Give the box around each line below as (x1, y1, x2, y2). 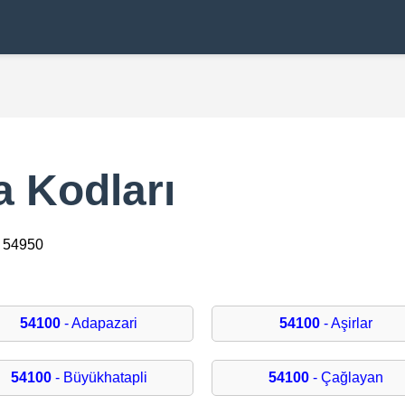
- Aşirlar (320, 316, 373, 332)
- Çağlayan (309, 370, 384, 386)
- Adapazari (61, 316, 138, 332)
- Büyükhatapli (51, 370, 147, 386)
